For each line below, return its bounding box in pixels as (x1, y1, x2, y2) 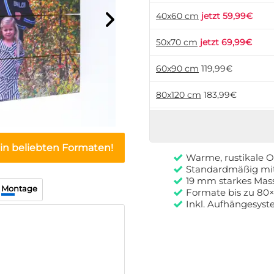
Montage (1, 183, 37, 193)
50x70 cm (156, 37, 198, 48)
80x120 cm (156, 89, 201, 100)
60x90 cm (156, 63, 199, 74)
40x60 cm (156, 10, 199, 21)
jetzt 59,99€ (201, 10, 253, 21)
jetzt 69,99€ (200, 37, 252, 48)
